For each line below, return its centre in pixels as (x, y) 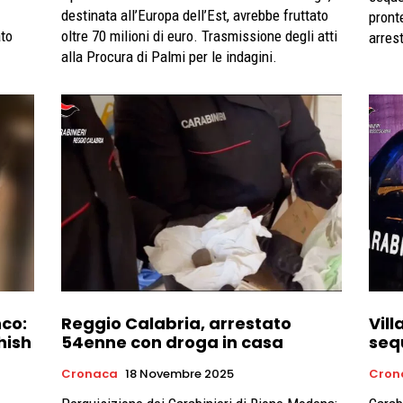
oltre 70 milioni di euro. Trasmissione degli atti (199, 36)
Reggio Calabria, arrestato (176, 323)
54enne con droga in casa (172, 342)
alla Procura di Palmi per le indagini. (169, 57)
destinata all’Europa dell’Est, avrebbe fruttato (195, 16)
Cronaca (90, 373)
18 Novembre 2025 (179, 373)
